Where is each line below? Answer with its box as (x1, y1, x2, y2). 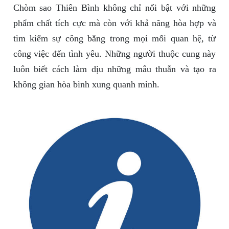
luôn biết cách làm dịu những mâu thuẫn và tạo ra (13, 64, 216, 75)
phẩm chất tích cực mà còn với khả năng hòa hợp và (13, 18, 216, 29)
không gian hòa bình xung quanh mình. (13, 79, 159, 90)
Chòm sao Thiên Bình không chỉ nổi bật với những (13, 3, 216, 13)
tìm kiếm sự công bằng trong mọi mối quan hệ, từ (13, 33, 216, 44)
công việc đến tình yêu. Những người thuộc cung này (13, 49, 216, 59)
